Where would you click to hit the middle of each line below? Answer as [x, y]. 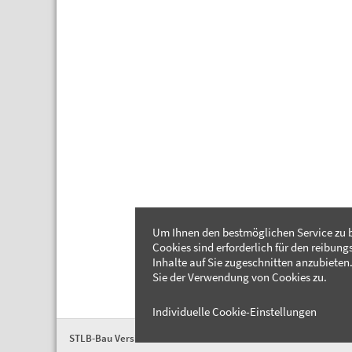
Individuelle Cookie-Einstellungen [235, 312]
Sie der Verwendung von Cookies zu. [240, 277]
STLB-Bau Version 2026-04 [128, 338]
